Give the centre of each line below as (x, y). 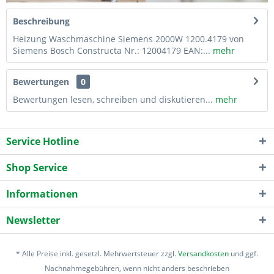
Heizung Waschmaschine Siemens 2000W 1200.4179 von (128, 39)
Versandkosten (203, 253)
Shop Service (37, 167)
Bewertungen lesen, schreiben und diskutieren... (113, 99)
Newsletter (33, 220)
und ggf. (243, 253)
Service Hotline (43, 141)
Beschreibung (41, 21)
